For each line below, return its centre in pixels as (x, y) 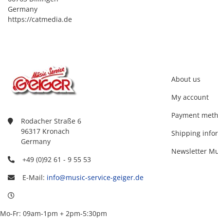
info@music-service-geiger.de (95, 177)
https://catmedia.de (40, 19)
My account (190, 97)
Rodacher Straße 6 (51, 121)
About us (186, 79)
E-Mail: (35, 177)
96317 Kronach (45, 131)
